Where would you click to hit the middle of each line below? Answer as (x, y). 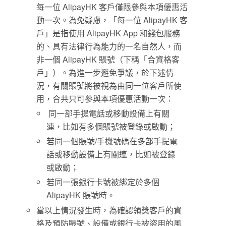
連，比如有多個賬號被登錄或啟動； (111, 127)
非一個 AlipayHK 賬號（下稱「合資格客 (108, 60)
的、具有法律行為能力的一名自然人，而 (109, 46)
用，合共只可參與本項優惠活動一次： (105, 99)
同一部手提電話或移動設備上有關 (108, 114)
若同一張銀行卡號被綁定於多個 (103, 182)
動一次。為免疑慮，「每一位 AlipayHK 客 (112, 20)
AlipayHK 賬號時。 (81, 195)
